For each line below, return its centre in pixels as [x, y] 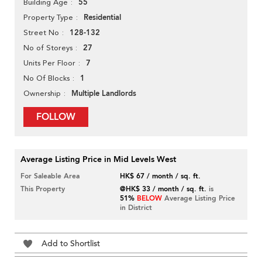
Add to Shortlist [71, 244]
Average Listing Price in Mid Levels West [98, 160]
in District [136, 208]
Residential [102, 18]
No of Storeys [48, 48]
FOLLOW [56, 117]
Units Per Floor [49, 63]
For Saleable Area [50, 176]
